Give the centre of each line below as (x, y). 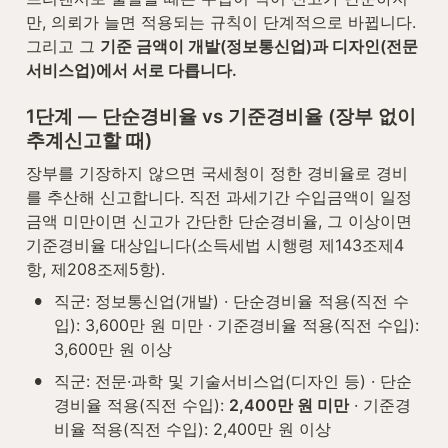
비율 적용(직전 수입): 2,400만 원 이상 (192, 428)
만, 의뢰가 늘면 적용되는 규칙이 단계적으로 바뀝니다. (221, 21)
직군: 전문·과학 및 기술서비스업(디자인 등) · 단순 (233, 380)
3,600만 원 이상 (113, 348)
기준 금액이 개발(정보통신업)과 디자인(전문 (259, 45)
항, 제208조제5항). (95, 268)
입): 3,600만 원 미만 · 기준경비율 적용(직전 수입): (236, 324)
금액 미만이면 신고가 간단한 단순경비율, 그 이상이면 (219, 220)
